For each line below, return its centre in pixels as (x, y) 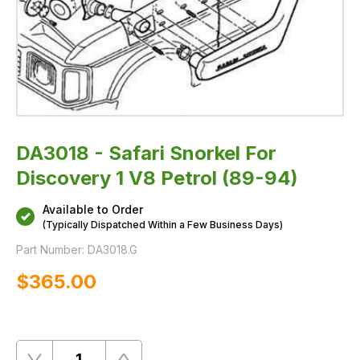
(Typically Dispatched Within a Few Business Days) (163, 224)
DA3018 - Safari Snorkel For (146, 153)
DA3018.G (112, 249)
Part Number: (50, 249)
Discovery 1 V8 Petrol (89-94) (157, 178)
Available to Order (93, 209)
